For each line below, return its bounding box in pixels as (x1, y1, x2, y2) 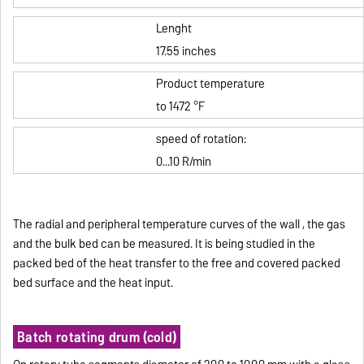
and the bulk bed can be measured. (13, 233, 193, 253)
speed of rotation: (155, 128, 246, 149)
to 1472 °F (155, 96, 205, 116)
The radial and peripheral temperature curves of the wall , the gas (13, 214, 346, 234)
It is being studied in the (195, 233, 316, 253)
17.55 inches (155, 41, 216, 61)
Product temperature (155, 73, 265, 93)
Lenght (155, 18, 192, 38)
